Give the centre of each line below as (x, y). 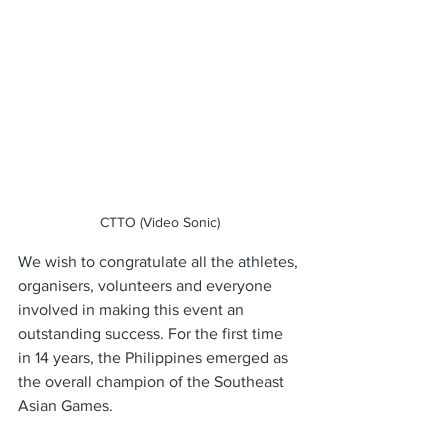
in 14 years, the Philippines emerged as (155, 357)
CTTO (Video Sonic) (160, 221)
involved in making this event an (133, 309)
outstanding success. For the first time (152, 333)
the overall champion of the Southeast (153, 381)
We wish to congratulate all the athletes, (160, 261)
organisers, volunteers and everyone (147, 285)
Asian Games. (67, 405)
